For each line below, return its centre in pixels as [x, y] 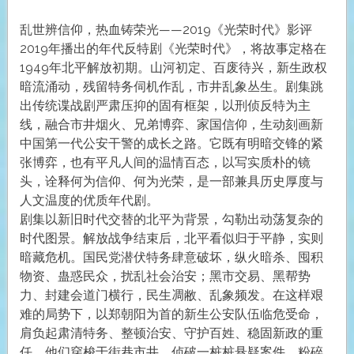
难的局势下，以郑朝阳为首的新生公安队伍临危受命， [171, 314]
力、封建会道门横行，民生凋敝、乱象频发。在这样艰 [171, 296]
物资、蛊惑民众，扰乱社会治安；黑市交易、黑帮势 [165, 277]
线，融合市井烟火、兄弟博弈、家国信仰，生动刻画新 [171, 125]
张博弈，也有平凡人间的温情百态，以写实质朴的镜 [165, 163]
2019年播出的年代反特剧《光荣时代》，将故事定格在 [173, 49]
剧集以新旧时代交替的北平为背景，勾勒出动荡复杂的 [171, 220]
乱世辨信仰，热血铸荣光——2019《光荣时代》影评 [166, 30]
